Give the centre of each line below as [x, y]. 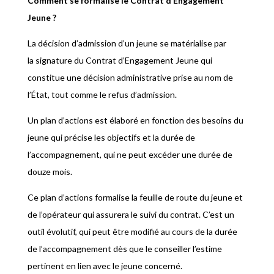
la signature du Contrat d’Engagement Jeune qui [120, 61]
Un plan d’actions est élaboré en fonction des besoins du [135, 120]
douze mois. [50, 172]
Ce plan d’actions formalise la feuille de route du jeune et [135, 198]
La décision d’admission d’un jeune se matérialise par [127, 43]
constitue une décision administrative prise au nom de [130, 78]
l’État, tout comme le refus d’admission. [102, 95]
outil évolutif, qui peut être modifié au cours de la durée [132, 232]
